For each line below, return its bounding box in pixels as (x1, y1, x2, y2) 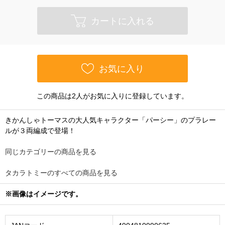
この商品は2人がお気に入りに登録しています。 (37, 92, 188, 100)
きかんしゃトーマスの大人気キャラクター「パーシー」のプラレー (5, 116, 216, 124)
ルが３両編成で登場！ (5, 127, 75, 135)
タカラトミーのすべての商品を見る (5, 169, 118, 177)
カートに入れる (91, 16, 154, 26)
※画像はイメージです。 (5, 190, 82, 198)
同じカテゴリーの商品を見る (5, 148, 96, 156)
